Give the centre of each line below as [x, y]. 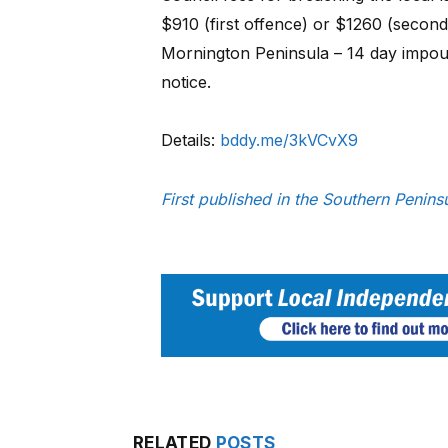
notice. [185, 81]
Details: [190, 140]
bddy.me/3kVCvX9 [288, 140]
